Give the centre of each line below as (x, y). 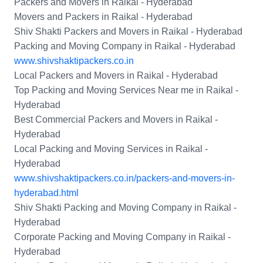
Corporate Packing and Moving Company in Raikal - (122, 237)
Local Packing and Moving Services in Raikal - (111, 149)
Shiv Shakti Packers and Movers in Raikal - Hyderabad (128, 32)
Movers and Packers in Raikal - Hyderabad (103, 17)
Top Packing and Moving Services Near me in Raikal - (126, 90)
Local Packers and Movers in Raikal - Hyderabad (116, 76)
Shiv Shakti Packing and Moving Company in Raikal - (125, 208)
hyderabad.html (46, 193)
